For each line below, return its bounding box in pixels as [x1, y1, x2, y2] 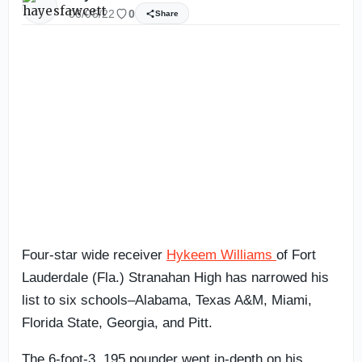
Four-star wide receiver [22, 246, 166, 263]
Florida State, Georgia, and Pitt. [22, 314, 213, 330]
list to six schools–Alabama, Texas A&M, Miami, [22, 292, 312, 308]
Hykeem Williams [166, 246, 276, 263]
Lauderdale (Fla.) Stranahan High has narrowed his [22, 269, 329, 285]
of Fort [276, 246, 316, 263]
